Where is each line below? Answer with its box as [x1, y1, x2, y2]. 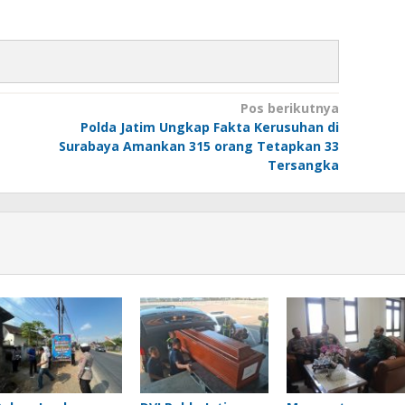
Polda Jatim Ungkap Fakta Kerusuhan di [80, 118, 339, 136]
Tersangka [267, 156, 339, 174]
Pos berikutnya [240, 99, 339, 117]
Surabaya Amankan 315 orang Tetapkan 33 [58, 137, 339, 155]
